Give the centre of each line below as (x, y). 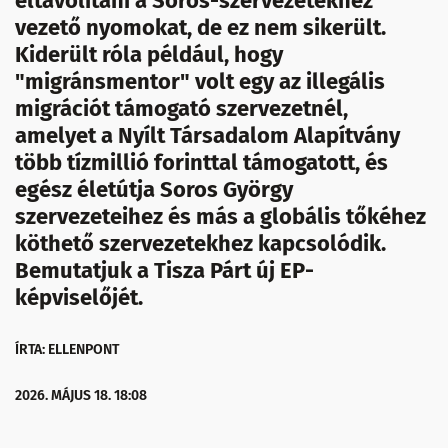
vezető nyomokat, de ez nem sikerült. (200, 27)
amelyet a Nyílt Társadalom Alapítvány (207, 135)
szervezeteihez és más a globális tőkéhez (220, 216)
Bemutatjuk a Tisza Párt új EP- (164, 270)
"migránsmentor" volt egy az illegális (200, 81)
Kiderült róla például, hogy (149, 54)
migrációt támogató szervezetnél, (181, 108)
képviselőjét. (79, 297)
